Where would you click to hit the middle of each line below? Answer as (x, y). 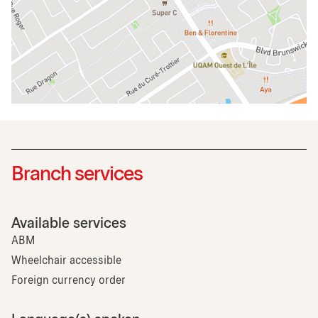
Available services (69, 224)
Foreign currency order (68, 280)
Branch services (77, 175)
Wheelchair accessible (66, 261)
